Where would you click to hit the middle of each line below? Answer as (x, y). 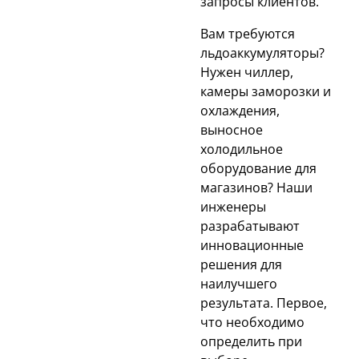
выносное (232, 129)
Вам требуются (248, 33)
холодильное (242, 149)
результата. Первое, (264, 303)
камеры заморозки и (266, 91)
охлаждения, (240, 110)
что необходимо (252, 322)
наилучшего (239, 283)
